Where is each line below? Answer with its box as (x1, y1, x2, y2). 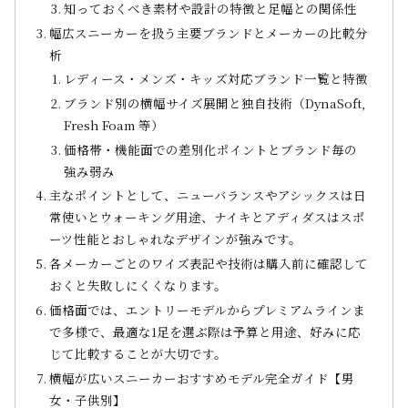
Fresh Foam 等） (64, 116, 165, 135)
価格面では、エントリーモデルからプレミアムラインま (49, 300, 366, 319)
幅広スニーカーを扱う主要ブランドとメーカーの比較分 (49, 23, 369, 42)
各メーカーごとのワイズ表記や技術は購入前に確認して (49, 254, 369, 273)
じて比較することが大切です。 (49, 343, 228, 362)
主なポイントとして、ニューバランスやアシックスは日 (49, 186, 367, 205)
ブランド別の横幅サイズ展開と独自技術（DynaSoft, (64, 94, 366, 113)
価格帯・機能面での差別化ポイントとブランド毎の (64, 139, 358, 158)
